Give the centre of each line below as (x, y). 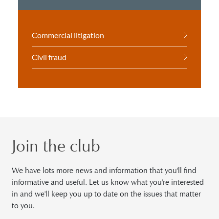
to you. (23, 206)
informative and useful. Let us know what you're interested (108, 182)
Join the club (56, 146)
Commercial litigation (68, 35)
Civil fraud (49, 57)
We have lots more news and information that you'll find (104, 170)
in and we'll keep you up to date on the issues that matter (106, 194)
